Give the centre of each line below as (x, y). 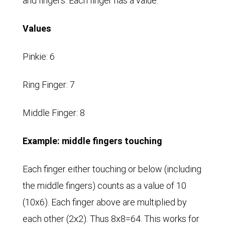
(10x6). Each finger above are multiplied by (105, 202)
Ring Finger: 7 (49, 85)
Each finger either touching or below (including (112, 169)
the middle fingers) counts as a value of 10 (104, 186)
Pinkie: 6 (39, 57)
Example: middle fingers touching (92, 141)
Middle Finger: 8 (54, 113)
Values (37, 29)
